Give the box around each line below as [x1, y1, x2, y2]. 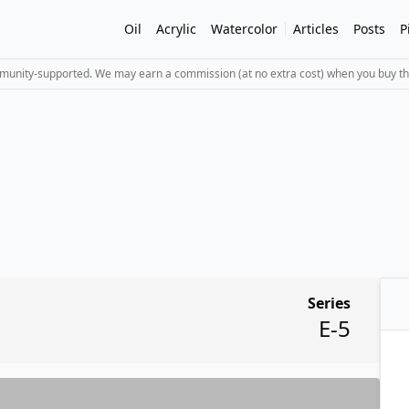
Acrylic [156, 20, 196, 37]
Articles [293, 20, 339, 37]
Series [308, 293, 351, 313]
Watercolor [211, 20, 278, 37]
